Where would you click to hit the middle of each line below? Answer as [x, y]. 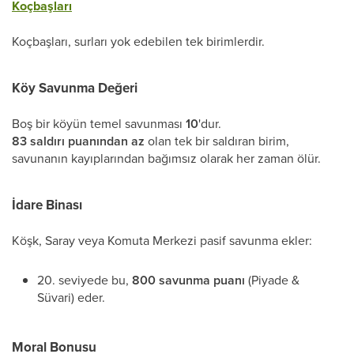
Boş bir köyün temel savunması [99, 123]
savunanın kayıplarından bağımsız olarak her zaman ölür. [166, 158]
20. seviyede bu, [85, 280]
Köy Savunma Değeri [75, 88]
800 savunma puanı [188, 280]
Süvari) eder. [71, 297]
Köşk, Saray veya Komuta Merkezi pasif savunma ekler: [162, 240]
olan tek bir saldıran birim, [217, 141]
